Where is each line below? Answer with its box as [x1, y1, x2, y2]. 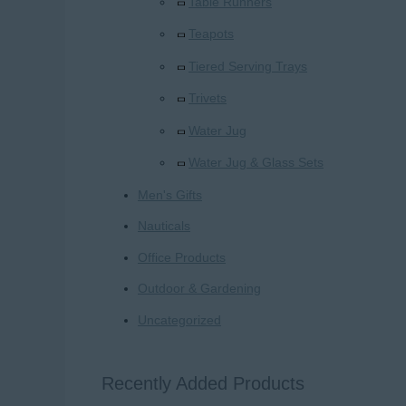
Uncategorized [138, 312, 221, 327]
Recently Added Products [101, 372, 304, 393]
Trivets [188, 91, 227, 106]
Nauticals [138, 218, 190, 234]
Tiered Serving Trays [188, 58, 307, 73]
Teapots [188, 26, 234, 42]
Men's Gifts [138, 187, 202, 202]
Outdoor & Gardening [138, 281, 261, 296]
